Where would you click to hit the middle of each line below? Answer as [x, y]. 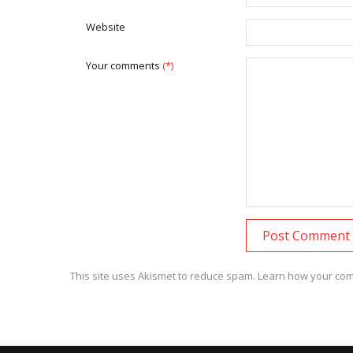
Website [105, 26]
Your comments [124, 65]
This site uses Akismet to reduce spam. [163, 275]
